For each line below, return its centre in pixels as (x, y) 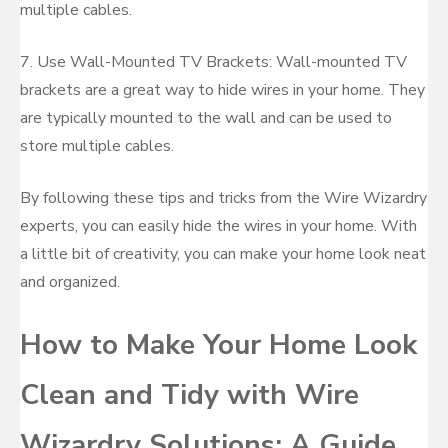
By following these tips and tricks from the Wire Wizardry (223, 198)
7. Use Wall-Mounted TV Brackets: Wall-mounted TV (213, 62)
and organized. (70, 282)
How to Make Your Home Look (218, 345)
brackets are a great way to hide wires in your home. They (222, 90)
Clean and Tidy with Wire (189, 395)
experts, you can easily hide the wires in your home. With (218, 226)
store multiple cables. (97, 146)
